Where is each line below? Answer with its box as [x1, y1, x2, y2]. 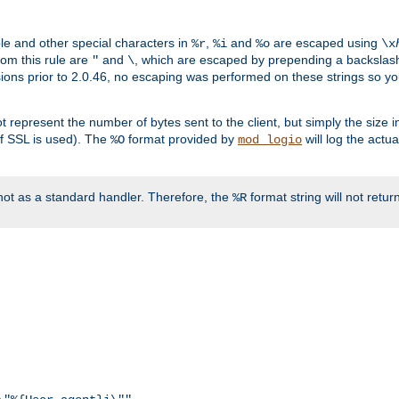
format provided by [125, 132, 238, 147]
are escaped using [270, 36, 381, 51]
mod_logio [238, 133, 302, 148]
